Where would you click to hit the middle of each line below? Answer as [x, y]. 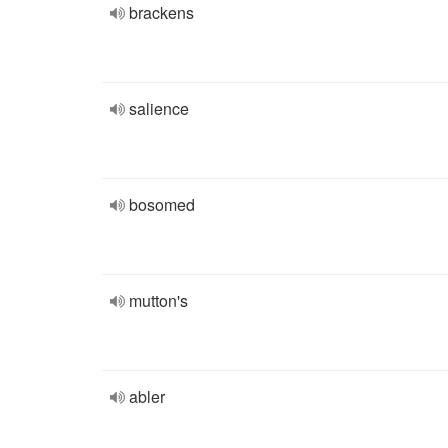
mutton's [158, 300]
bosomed [162, 204]
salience [159, 108]
